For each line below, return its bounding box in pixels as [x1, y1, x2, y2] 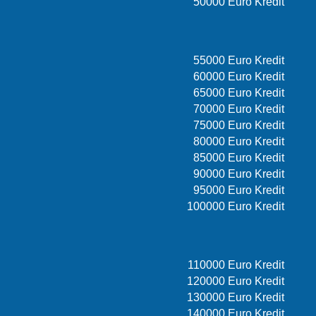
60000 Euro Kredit [193, 71, 285, 83]
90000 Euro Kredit [193, 168, 285, 181]
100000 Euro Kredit [187, 200, 285, 213]
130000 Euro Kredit [187, 291, 285, 304]
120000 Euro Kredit [187, 275, 285, 288]
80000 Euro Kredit [193, 135, 285, 148]
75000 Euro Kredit [193, 119, 285, 132]
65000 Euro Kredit [193, 87, 285, 99]
